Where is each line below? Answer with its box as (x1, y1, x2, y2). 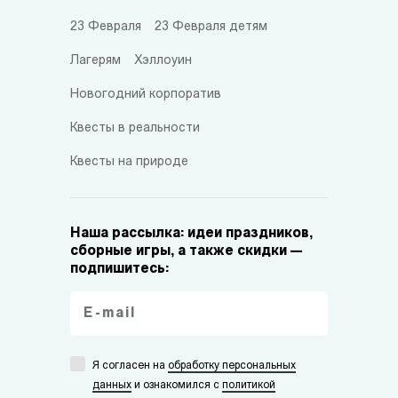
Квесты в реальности (70, 122, 200, 136)
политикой (222, 380, 275, 392)
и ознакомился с (131, 380, 222, 392)
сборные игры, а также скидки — (70, 244, 302, 259)
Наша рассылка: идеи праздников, (70, 227, 313, 242)
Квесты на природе (70, 155, 188, 170)
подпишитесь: (70, 262, 169, 277)
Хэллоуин (134, 54, 192, 68)
